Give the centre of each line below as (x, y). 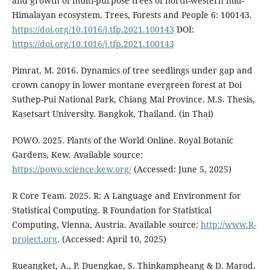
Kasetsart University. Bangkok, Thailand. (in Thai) (112, 113)
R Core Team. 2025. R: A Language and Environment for (126, 195)
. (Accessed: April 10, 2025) (111, 239)
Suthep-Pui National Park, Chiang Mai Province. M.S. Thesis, (133, 99)
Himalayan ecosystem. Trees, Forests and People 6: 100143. (132, 14)
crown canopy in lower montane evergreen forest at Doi (127, 84)
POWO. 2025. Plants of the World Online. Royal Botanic (122, 140)
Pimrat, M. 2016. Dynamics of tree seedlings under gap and (132, 70)
